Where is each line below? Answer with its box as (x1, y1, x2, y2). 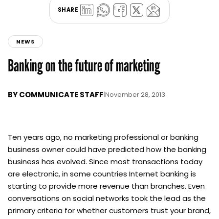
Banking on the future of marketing (8, 55, 160, 76)
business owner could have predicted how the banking (8, 144, 206, 155)
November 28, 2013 (105, 90, 165, 100)
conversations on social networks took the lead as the (8, 193, 206, 204)
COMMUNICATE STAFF (19, 89, 104, 100)
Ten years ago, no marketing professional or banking (8, 132, 198, 143)
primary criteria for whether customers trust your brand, (8, 205, 211, 216)
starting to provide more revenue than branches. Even (8, 181, 205, 192)
